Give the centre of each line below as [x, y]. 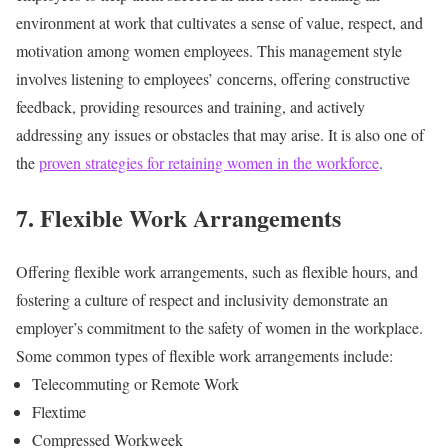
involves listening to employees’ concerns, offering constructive [213, 78]
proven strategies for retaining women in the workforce [209, 162]
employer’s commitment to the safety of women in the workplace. [219, 328]
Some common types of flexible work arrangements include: [204, 356]
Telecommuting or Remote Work [135, 384]
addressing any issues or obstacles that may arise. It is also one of [220, 134]
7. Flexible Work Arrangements [178, 217]
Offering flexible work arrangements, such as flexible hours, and [217, 272]
